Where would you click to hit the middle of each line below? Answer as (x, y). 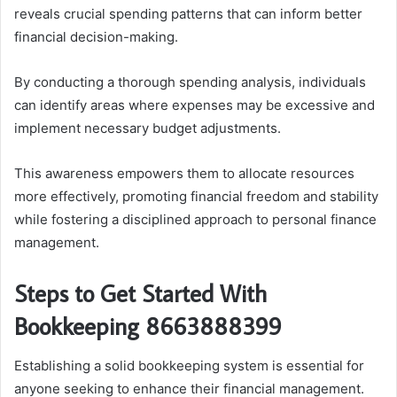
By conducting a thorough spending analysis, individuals (190, 82)
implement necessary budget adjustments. (148, 128)
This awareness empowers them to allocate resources (184, 174)
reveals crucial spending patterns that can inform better (188, 14)
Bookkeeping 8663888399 (148, 326)
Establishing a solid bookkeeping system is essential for (189, 365)
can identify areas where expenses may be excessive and (195, 105)
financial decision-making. (96, 37)
